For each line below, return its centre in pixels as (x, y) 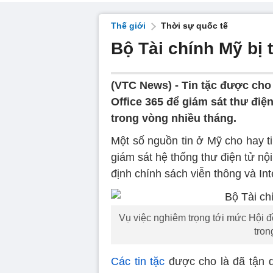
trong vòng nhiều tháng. (174, 118)
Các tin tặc (138, 261)
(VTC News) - (146, 85)
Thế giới (128, 26)
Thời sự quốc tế (194, 26)
